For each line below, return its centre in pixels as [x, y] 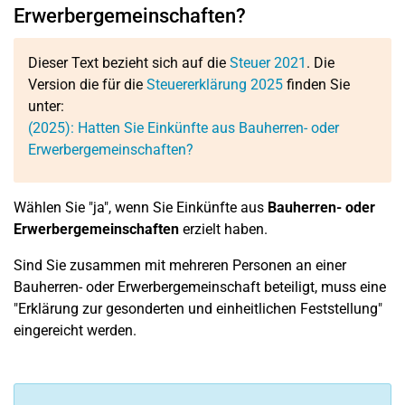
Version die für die [87, 85]
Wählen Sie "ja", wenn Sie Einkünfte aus [139, 207]
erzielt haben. [223, 229]
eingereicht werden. [75, 330]
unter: [46, 106]
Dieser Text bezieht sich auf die [129, 63]
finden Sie [316, 85]
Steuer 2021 [268, 63]
